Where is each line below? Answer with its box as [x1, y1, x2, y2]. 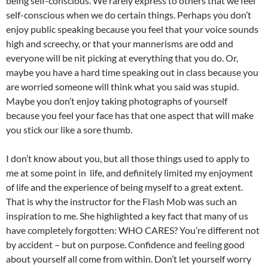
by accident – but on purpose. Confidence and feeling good [6, 238, 245, 250]
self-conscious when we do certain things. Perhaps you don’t [6, 8, 251, 20]
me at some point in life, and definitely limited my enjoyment [6, 166, 253, 178]
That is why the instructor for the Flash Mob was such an [6, 195, 237, 207]
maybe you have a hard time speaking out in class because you [6, 66, 258, 78]
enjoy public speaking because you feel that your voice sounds [6, 23, 258, 35]
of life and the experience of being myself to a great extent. [6, 181, 243, 193]
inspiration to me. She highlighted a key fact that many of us [6, 209, 248, 221]
